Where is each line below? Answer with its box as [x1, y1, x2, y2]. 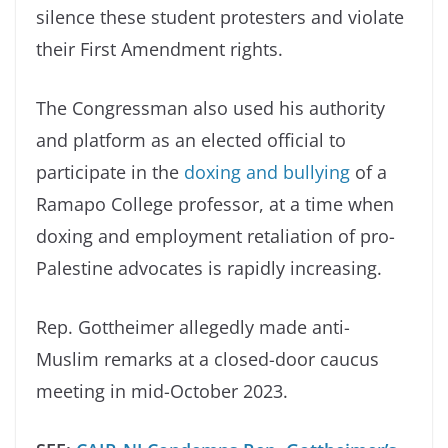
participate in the [36, 160, 179, 185]
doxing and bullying [184, 160, 350, 185]
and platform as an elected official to [36, 128, 346, 153]
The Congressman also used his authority [36, 96, 385, 121]
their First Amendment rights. [36, 37, 283, 62]
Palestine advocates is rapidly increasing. [36, 256, 382, 281]
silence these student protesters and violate [36, 5, 404, 30]
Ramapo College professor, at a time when [36, 192, 394, 217]
